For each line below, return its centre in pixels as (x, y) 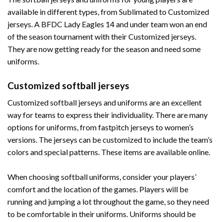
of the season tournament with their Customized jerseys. (102, 36)
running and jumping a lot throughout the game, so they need (108, 202)
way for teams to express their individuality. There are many (108, 115)
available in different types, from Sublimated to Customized (108, 11)
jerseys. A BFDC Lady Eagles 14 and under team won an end (107, 24)
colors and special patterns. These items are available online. (109, 152)
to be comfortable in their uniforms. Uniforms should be (102, 214)
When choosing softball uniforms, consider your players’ (102, 177)
